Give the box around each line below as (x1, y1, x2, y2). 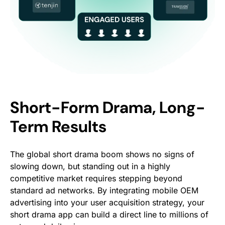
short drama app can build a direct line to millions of (10, 209, 208, 220)
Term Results (10, 116, 106, 138)
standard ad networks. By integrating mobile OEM (10, 185, 198, 196)
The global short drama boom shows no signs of (10, 149, 194, 160)
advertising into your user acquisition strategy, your (10, 197, 204, 208)
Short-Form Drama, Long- (10, 97, 205, 119)
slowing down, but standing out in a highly (10, 161, 170, 172)
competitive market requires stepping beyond (10, 173, 182, 184)
